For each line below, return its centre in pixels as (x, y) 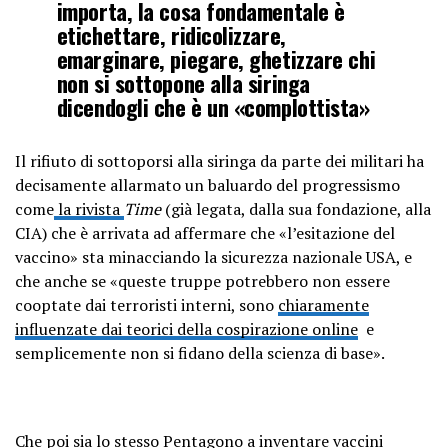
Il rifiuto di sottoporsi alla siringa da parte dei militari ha (219, 160)
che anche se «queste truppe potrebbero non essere (202, 280)
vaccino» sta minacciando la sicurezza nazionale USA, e (213, 256)
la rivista (89, 208)
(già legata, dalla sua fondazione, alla (296, 208)
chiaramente (323, 304)
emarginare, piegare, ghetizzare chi (216, 58)
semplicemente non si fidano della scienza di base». (200, 352)
